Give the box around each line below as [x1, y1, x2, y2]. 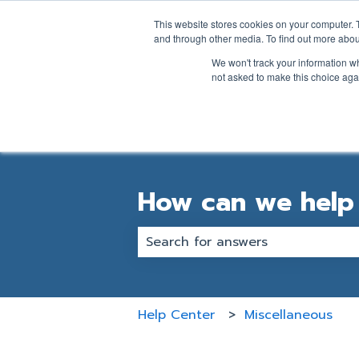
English [154, 6, 199, 26]
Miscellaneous [244, 305, 333, 325]
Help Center [138, 305, 215, 325]
